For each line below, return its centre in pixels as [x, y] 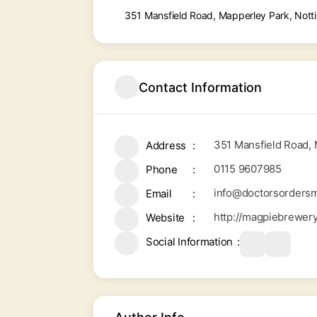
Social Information [190, 242]
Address [166, 145]
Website [166, 218]
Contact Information [200, 87]
